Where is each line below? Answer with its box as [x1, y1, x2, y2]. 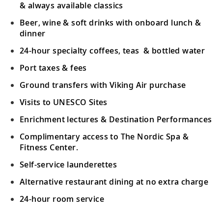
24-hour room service [20, 193, 104, 204]
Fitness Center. [20, 141, 79, 153]
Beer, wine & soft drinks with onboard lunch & [20, 17, 201, 28]
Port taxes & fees [20, 62, 87, 73]
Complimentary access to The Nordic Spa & [20, 131, 189, 142]
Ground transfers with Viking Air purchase [20, 79, 186, 90]
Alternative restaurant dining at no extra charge [20, 176, 209, 187]
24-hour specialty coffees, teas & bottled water [20, 45, 205, 56]
